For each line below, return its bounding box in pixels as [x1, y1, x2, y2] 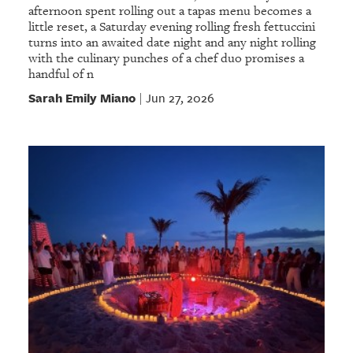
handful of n [28, 65, 94, 82]
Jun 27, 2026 [145, 89, 214, 106]
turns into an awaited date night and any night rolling [28, 34, 316, 50]
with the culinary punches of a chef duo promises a [28, 50, 304, 66]
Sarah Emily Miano [28, 88, 136, 106]
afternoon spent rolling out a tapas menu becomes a [28, 2, 311, 19]
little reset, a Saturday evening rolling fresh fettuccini [28, 18, 315, 35]
